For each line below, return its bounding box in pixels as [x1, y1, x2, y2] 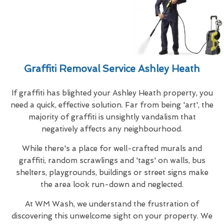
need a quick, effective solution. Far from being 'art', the [10, 100, 213, 109]
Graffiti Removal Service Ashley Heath [24, 62, 200, 74]
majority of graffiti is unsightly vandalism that [28, 112, 196, 121]
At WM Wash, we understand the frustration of [25, 199, 199, 208]
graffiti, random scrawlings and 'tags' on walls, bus [18, 155, 205, 165]
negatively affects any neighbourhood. [41, 124, 182, 133]
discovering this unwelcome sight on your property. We [11, 211, 212, 220]
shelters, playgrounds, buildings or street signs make [15, 167, 208, 177]
